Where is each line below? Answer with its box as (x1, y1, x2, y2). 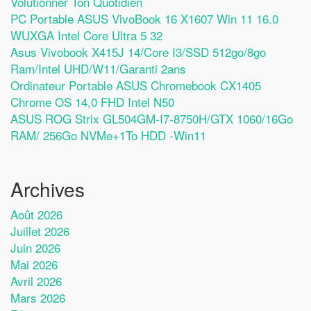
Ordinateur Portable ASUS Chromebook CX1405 (10, 76, 261, 94)
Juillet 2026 (10, 221, 69, 239)
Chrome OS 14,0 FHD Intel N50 (10, 92, 174, 110)
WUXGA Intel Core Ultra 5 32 (10, 26, 162, 44)
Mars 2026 (10, 288, 65, 306)
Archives (10, 174, 85, 203)
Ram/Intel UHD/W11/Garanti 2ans (10, 59, 186, 77)
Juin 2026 (10, 238, 60, 256)
